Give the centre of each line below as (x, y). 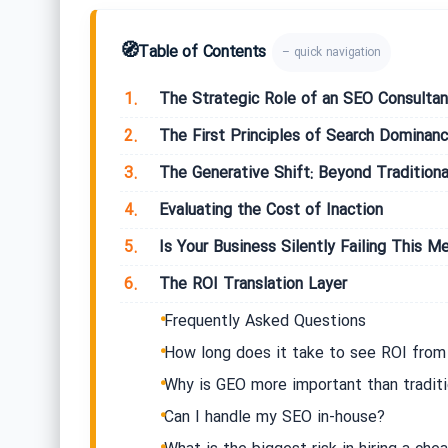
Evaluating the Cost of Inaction (268, 211)
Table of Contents (202, 53)
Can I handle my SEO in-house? (274, 418)
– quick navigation (331, 53)
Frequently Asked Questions (264, 322)
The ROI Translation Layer (250, 285)
